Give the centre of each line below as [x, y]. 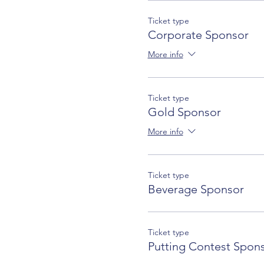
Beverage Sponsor [196, 189]
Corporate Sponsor [198, 35]
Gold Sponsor [184, 112]
